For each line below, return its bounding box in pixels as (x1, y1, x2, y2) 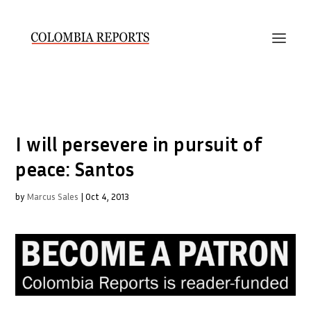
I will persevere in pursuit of (15, 133, 263, 155)
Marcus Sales (26, 191, 79, 202)
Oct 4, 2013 (85, 191, 130, 202)
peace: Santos (15, 158, 135, 180)
